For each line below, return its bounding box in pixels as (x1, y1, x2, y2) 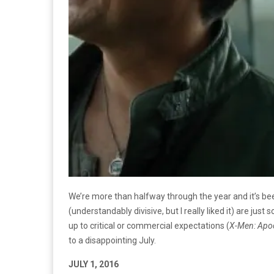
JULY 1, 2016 (68, 259, 119, 269)
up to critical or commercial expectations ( (68, 220, 229, 231)
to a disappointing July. (68, 235, 156, 245)
